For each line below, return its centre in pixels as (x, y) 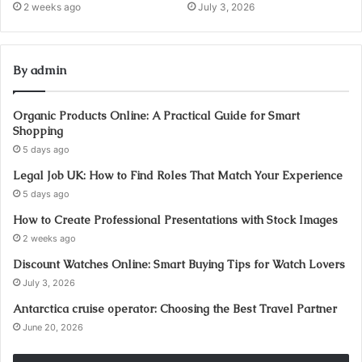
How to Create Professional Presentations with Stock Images (175, 219)
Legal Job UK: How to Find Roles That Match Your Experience (178, 175)
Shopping (38, 130)
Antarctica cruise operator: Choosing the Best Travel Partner (175, 308)
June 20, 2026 (53, 327)
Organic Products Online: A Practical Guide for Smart (156, 115)
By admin (40, 69)
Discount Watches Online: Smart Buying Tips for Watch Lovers (179, 264)
